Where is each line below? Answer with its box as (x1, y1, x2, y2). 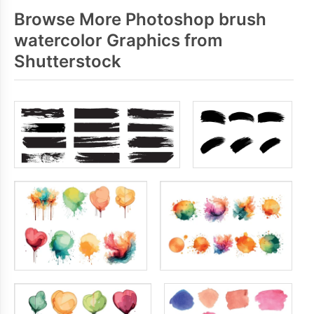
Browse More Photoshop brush (14, 9, 266, 29)
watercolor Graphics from (14, 30, 223, 50)
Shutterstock (14, 51, 121, 71)
